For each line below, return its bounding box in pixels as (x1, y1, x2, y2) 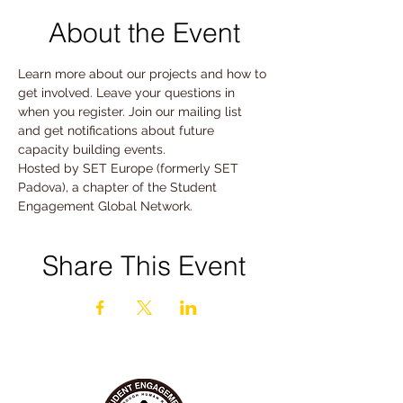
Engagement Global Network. (18, 199, 196, 213)
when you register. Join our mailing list (18, 104, 246, 119)
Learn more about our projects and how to (18, 67, 270, 81)
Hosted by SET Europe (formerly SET (18, 161, 242, 175)
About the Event (48, 16, 240, 49)
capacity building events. (18, 142, 166, 157)
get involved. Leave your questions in (18, 85, 238, 100)
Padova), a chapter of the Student (18, 180, 220, 194)
